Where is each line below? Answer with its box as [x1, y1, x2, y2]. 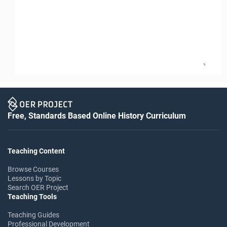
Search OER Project [8, 183, 68, 192]
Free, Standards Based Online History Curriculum [8, 110, 186, 121]
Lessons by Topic [8, 174, 61, 182]
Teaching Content [8, 146, 65, 155]
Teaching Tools [8, 192, 57, 201]
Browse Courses [8, 165, 59, 173]
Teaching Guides [8, 210, 59, 219]
